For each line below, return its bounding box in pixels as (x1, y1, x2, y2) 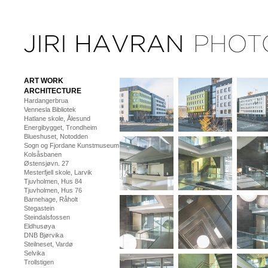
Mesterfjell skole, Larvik (24, 169, 92, 176)
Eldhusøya (24, 223, 55, 230)
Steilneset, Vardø (24, 240, 73, 248)
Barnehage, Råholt (24, 196, 78, 203)
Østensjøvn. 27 (24, 160, 69, 167)
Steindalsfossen (24, 214, 70, 221)
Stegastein (24, 205, 54, 212)
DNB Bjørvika (24, 232, 63, 239)
